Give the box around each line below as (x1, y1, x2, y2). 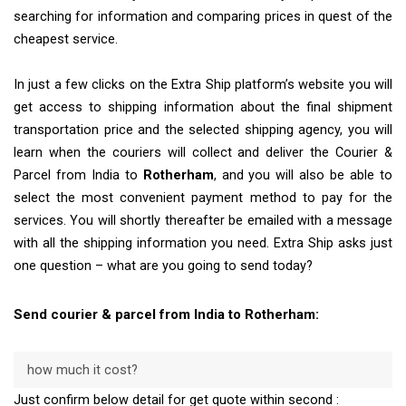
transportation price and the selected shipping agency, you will (14, 122, 392, 139)
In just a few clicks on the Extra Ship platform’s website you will (14, 77, 392, 93)
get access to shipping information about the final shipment (14, 100, 392, 116)
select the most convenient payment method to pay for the (14, 190, 392, 207)
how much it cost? (26, 362, 138, 378)
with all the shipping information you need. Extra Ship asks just (14, 236, 392, 252)
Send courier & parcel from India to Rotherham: (14, 306, 319, 324)
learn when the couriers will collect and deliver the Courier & (14, 145, 392, 161)
